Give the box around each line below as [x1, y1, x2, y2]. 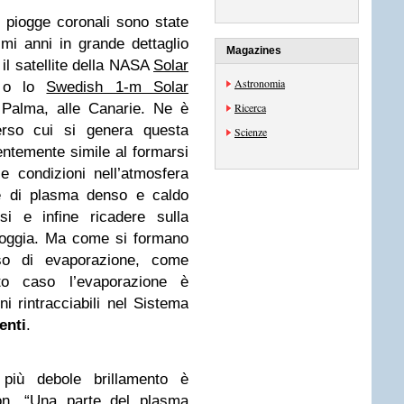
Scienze [234, 124, 267, 139]
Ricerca [234, 100, 266, 115]
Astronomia [234, 76, 285, 90]
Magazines [226, 44, 281, 57]
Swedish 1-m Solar [46, 78, 189, 96]
